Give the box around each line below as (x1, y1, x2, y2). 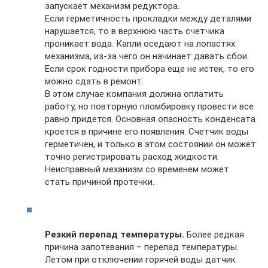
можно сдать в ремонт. (45, 75, 144, 87)
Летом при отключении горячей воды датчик (45, 254, 236, 265)
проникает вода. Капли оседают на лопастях (45, 38, 235, 49)
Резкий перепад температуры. (45, 229, 184, 240)
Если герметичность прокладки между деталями (45, 13, 251, 24)
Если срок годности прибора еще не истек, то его (45, 63, 254, 74)
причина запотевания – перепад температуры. (45, 241, 239, 252)
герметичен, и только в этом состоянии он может (45, 138, 256, 150)
